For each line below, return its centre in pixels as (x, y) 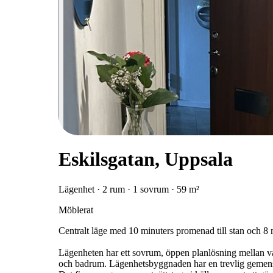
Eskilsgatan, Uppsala (146, 159)
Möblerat (76, 210)
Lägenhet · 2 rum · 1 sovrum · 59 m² (129, 189)
